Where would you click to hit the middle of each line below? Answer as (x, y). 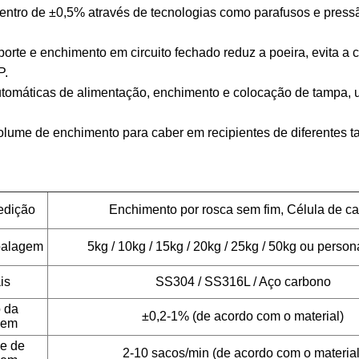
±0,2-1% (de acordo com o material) (243, 316)
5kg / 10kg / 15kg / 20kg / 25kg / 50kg (192, 246)
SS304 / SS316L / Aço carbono (243, 282)
